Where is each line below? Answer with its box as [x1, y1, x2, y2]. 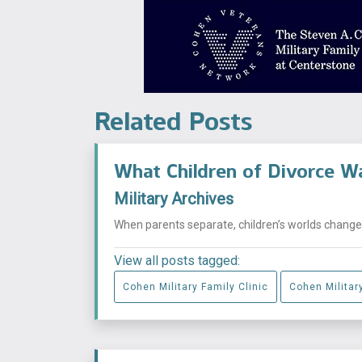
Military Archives [114, 188, 234, 208]
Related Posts [95, 105, 252, 137]
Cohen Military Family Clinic [123, 280, 268, 293]
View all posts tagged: [114, 252, 240, 268]
